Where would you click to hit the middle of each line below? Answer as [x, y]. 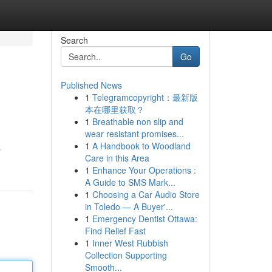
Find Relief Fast [115, 231]
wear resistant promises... [134, 134]
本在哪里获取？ [114, 109]
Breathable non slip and [138, 121]
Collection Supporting [126, 255]
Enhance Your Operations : [144, 170]
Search [74, 40]
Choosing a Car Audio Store [146, 194]
